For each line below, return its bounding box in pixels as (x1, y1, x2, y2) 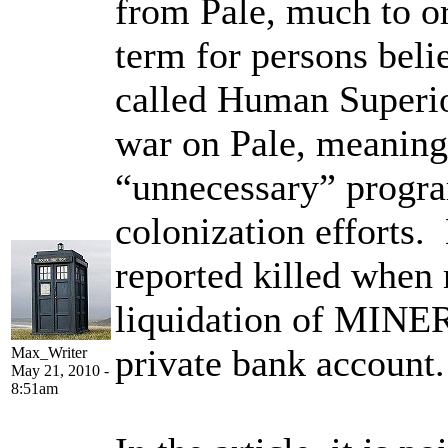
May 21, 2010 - (11, 361, 109, 379)
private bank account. (115, 341, 445, 384)
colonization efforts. (115, 209, 425, 252)
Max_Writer (11, 343, 87, 361)
